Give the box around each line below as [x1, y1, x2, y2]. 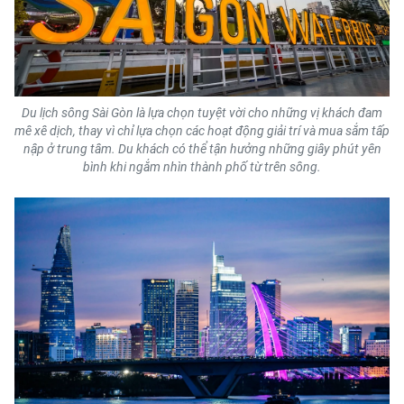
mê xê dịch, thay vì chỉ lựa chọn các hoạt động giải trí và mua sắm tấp [14, 123, 390, 138]
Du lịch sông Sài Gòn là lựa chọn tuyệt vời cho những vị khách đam [22, 105, 382, 120]
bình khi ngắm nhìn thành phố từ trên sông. [83, 159, 321, 174]
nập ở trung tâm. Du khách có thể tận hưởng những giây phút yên [23, 141, 381, 156]
